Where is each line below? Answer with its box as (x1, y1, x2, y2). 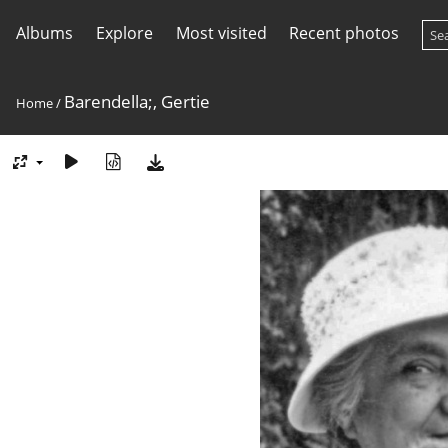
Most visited (175, 22, 267, 44)
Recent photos (289, 22, 400, 44)
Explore (95, 22, 153, 44)
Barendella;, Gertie (64, 90, 210, 113)
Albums (16, 22, 73, 44)
